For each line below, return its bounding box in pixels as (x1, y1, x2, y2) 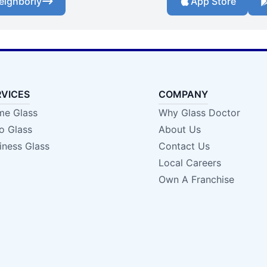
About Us (158, 123, 201, 136)
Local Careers (158, 157, 221, 169)
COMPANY (158, 88, 208, 101)
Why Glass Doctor (158, 107, 240, 119)
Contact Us (158, 140, 210, 153)
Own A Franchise (158, 173, 234, 186)
